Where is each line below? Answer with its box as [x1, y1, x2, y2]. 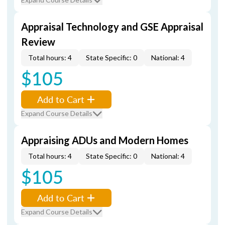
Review [21, 36, 55, 48]
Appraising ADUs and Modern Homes [21, 134, 188, 146]
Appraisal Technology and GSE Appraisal [21, 21, 203, 33]
